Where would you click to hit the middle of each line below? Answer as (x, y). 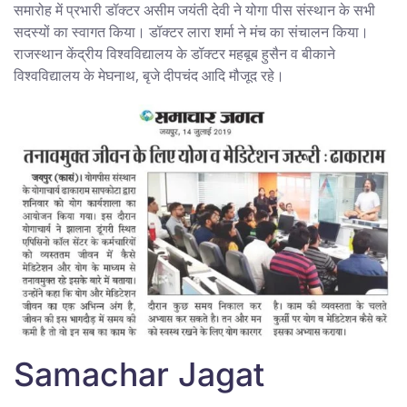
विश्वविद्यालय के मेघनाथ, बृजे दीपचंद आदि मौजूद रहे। (149, 75)
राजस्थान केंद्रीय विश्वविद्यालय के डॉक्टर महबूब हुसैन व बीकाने (174, 53)
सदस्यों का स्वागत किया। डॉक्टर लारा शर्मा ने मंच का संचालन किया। (191, 31)
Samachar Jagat (139, 374)
